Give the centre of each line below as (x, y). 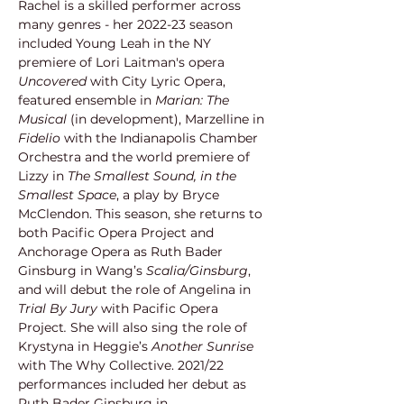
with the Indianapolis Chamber (161, 138)
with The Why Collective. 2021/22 (123, 365)
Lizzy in (43, 176)
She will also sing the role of (159, 327)
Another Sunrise (202, 346)
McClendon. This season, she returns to (142, 214)
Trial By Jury (60, 308)
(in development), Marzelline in (167, 119)
